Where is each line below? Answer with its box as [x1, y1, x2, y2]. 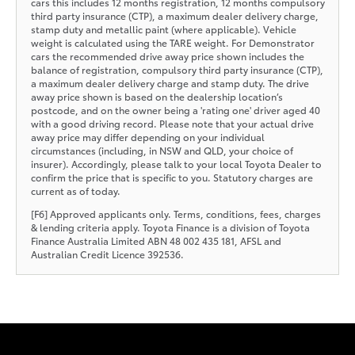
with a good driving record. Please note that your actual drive [30, 116, 314, 130]
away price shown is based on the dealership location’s [30, 89, 283, 103]
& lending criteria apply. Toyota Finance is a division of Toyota [30, 219, 310, 234]
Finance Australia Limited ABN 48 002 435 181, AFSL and [30, 233, 281, 247]
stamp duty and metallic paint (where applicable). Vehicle [30, 21, 296, 36]
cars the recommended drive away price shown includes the [30, 48, 304, 63]
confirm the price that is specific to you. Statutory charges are [30, 170, 313, 184]
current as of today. [30, 183, 120, 197]
